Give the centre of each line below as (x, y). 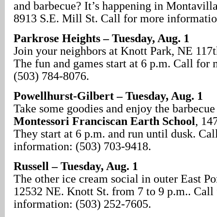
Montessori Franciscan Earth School (104, 121)
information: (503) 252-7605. (82, 204)
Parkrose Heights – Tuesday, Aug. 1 (101, 38)
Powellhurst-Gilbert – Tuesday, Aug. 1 (108, 96)
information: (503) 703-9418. (82, 146)
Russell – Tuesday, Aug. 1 (76, 166)
